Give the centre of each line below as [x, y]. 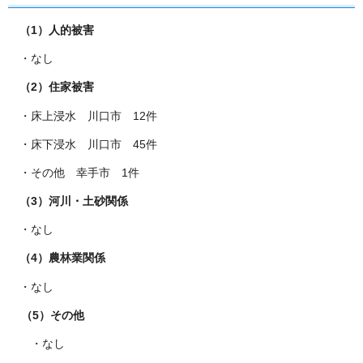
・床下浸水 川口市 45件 [83, 144]
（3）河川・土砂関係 [68, 201]
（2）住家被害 [51, 87]
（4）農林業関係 [57, 258]
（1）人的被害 [51, 30]
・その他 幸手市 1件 [74, 172]
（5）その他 [46, 315]
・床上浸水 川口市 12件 [83, 115]
